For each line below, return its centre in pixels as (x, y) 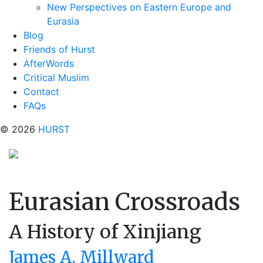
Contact (41, 92)
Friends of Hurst (59, 49)
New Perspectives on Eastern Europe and (139, 7)
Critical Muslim (56, 77)
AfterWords (49, 63)
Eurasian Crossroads (124, 202)
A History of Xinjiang (105, 232)
